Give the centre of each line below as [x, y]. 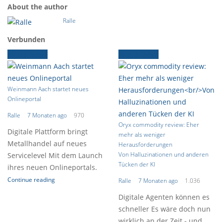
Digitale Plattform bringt [48, 132]
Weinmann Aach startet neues [48, 89]
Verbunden [26, 39]
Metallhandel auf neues [47, 143]
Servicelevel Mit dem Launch [55, 155]
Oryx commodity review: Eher [159, 125]
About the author [37, 7]
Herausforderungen [145, 144]
